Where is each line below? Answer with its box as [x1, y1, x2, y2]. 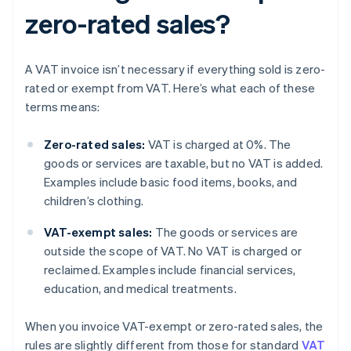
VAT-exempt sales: [44, 224, 153, 241]
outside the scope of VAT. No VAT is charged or [44, 243, 302, 259]
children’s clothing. [44, 193, 143, 209]
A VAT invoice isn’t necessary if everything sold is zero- [25, 61, 326, 78]
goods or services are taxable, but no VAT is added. [44, 155, 324, 172]
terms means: [25, 99, 100, 115]
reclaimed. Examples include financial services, [44, 262, 296, 278]
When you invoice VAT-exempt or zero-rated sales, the [25, 318, 324, 335]
